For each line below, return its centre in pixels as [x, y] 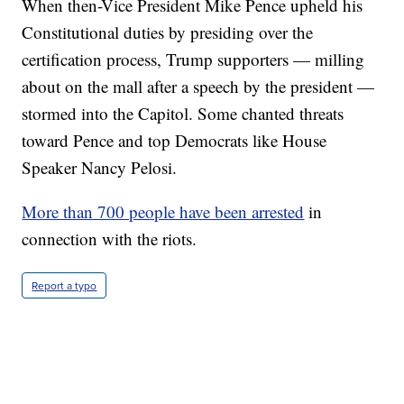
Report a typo [64, 286]
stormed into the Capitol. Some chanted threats [183, 114]
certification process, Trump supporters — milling [193, 60]
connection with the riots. [110, 239]
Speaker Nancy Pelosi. [100, 168]
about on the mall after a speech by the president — [198, 87]
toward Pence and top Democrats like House [174, 141]
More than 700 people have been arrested [163, 212]
